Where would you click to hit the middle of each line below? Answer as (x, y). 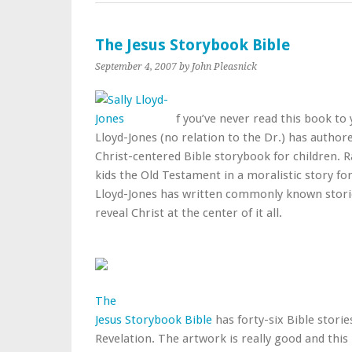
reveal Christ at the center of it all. (189, 213)
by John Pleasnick (218, 67)
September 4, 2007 (136, 67)
